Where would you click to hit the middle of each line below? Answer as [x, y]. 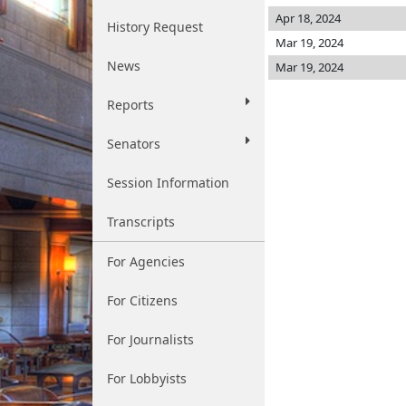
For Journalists [150, 339]
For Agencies [146, 261]
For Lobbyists [147, 378]
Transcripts [141, 222]
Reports [130, 105]
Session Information [168, 183]
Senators [134, 144]
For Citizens [142, 300]
